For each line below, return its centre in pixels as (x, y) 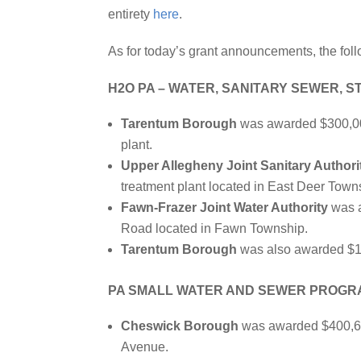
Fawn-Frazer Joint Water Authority (225, 207)
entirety (131, 14)
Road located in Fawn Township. (215, 228)
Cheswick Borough (180, 326)
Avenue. (145, 347)
